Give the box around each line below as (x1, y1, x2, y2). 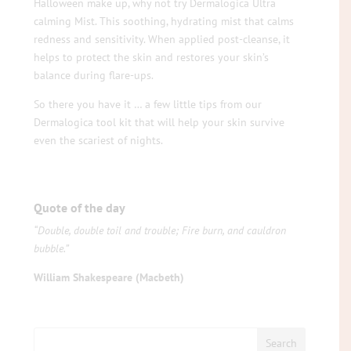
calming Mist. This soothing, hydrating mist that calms (34, 13, 295, 28)
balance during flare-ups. (34, 67, 154, 82)
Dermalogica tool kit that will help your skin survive (34, 114, 285, 129)
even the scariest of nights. (34, 132, 164, 147)
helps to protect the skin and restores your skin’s (34, 49, 270, 64)
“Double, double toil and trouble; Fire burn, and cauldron (34, 223, 287, 237)
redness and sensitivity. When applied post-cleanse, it (34, 31, 291, 46)
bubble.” (34, 241, 70, 255)
